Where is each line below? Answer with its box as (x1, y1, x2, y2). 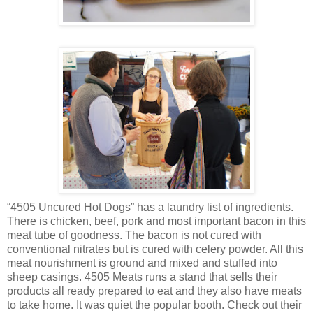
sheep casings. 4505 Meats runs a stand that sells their (7, 270, 277, 283)
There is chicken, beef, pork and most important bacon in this (7, 214, 306, 227)
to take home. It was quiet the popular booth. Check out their (7, 298, 302, 311)
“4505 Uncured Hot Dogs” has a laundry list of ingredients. (7, 201, 293, 213)
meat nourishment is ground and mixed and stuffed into (7, 256, 277, 269)
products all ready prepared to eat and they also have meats (7, 284, 302, 297)
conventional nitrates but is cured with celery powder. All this (7, 242, 303, 255)
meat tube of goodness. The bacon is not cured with (7, 228, 261, 241)
